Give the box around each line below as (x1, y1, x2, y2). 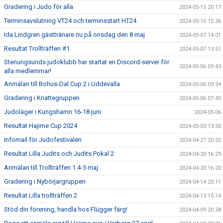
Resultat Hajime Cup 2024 (4, 122, 77, 129)
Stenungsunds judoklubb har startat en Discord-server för (4, 58, 169, 66)
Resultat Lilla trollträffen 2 (4, 192, 77, 199)
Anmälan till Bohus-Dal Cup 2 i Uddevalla (4, 80, 120, 88)
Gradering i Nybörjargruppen (4, 178, 86, 185)
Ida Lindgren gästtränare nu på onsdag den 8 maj (4, 31, 145, 38)
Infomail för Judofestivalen (4, 136, 82, 143)
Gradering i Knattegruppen (4, 94, 80, 102)
